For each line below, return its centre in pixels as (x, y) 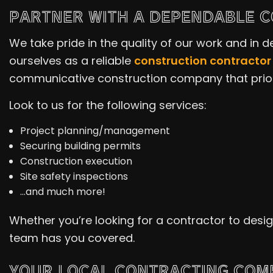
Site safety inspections (74, 176)
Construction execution (76, 161)
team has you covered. (72, 238)
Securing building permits (80, 146)
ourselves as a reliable (72, 60)
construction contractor (203, 60)
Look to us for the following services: (108, 105)
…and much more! (62, 191)
